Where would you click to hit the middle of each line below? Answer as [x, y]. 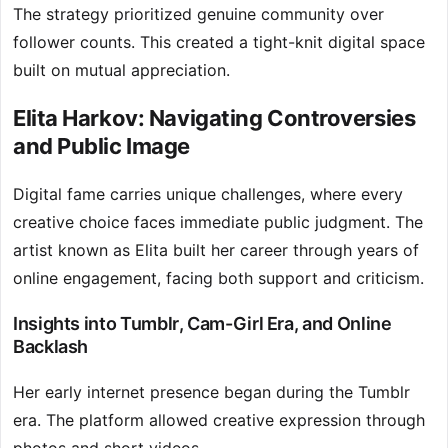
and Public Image [101, 146]
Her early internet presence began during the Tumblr [211, 392]
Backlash [51, 347]
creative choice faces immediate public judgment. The [218, 222]
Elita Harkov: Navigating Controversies [214, 118]
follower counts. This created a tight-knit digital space [219, 42]
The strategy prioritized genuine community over [198, 14]
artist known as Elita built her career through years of [216, 250]
